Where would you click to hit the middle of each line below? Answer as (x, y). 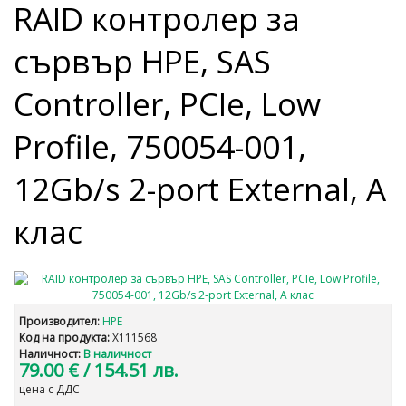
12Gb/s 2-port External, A (200, 189)
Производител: (59, 321)
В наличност (117, 354)
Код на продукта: (64, 338)
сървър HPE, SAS (142, 61)
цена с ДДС (49, 389)
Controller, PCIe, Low (167, 104)
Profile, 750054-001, (160, 146)
